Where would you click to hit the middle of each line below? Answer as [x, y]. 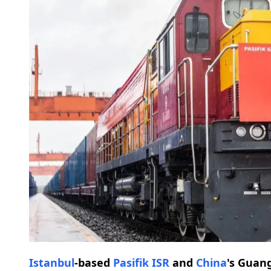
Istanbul [52, 262]
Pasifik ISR [141, 262]
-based [94, 262]
